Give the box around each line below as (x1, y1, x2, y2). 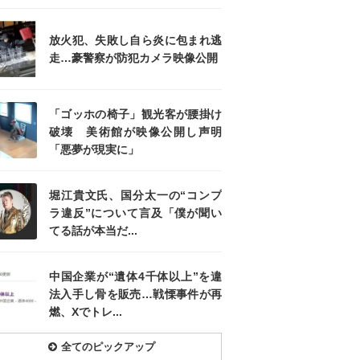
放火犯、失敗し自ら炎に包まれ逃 (49, 34, 222, 47)
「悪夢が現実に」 (49, 143, 139, 157)
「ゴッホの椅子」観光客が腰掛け (49, 108, 222, 121)
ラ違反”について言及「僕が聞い (49, 207, 222, 220)
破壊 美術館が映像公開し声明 (49, 125, 222, 139)
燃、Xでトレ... (49, 305, 122, 319)
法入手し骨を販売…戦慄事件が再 (49, 288, 222, 301)
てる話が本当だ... (49, 224, 137, 238)
